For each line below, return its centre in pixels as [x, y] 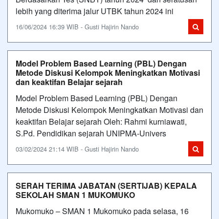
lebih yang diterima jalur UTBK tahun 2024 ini [95, 11]
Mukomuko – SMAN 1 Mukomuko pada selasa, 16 [102, 211]
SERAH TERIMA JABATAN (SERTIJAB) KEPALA [106, 186]
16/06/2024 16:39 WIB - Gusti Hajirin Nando [77, 27]
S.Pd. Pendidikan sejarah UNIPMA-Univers [91, 133]
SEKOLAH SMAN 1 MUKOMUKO [75, 195]
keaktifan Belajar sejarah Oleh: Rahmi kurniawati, [101, 121]
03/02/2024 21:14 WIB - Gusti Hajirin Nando [77, 149]
